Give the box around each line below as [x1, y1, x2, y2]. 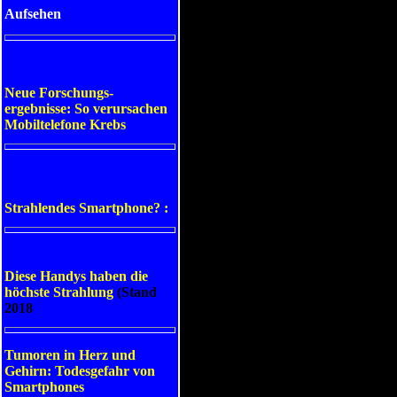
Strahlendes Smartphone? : [4, 200, 168, 215]
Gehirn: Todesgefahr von [4, 363, 155, 378]
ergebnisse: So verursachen [4, 101, 167, 116]
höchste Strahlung [4, 284, 113, 300]
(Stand [113, 284, 157, 300]
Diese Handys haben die [4, 269, 148, 284]
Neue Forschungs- [4, 85, 113, 100]
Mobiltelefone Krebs [4, 117, 126, 132]
